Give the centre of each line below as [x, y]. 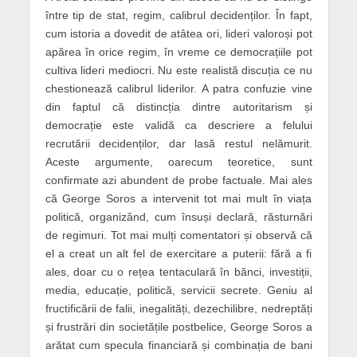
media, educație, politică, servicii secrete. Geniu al [178, 290]
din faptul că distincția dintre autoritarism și [178, 107]
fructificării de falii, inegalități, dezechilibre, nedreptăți [178, 309]
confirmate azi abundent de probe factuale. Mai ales [178, 180]
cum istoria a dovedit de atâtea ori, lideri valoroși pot [178, 34]
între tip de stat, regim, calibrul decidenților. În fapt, [178, 16]
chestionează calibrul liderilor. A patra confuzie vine [178, 89]
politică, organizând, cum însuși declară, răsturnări [178, 217]
